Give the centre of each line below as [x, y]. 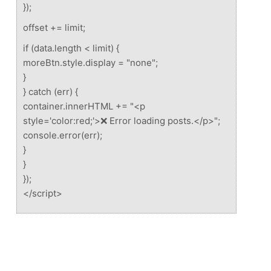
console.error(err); [63, 135]
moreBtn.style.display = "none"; [90, 62]
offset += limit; [54, 27]
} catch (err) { [51, 91]
